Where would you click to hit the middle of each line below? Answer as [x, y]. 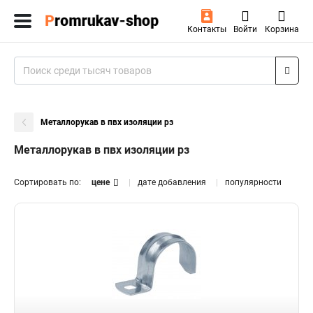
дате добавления [172, 182]
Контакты [206, 29]
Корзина [282, 29]
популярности [253, 182]
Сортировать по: [48, 182]
